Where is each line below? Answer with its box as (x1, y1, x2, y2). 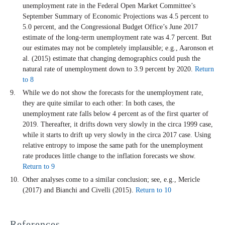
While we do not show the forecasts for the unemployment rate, (23, 89, 203, 97)
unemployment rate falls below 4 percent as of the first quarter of (23, 110, 208, 118)
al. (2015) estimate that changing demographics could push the (23, 55, 200, 63)
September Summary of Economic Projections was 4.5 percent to (23, 13, 208, 21)
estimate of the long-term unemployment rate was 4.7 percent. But (23, 34, 211, 42)
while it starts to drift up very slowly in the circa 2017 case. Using (23, 131, 211, 139)
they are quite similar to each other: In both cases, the (23, 99, 175, 107)
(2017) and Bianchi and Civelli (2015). (23, 186, 136, 194)
